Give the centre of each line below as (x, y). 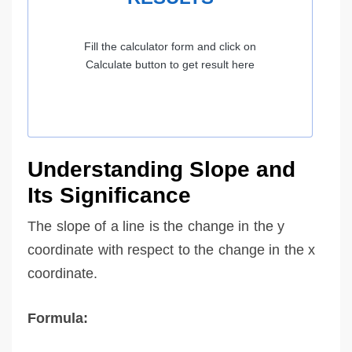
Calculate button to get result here (170, 64)
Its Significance (109, 195)
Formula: (58, 318)
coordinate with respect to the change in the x (171, 249)
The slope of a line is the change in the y (156, 226)
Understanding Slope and (161, 169)
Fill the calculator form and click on (170, 46)
